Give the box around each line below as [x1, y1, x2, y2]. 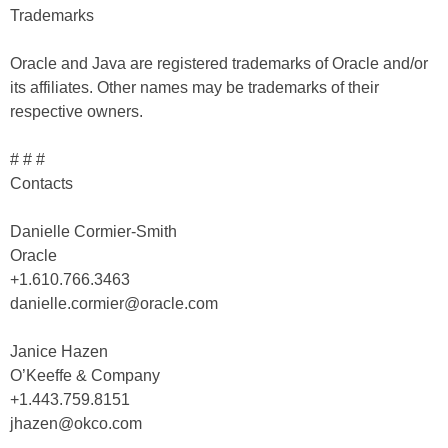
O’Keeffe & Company [10, 367, 160, 384]
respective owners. [10, 103, 143, 120]
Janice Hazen [10, 343, 108, 360]
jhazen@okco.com [10, 415, 142, 432]
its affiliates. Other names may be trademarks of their [10, 79, 379, 96]
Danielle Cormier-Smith [10, 223, 177, 240]
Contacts [10, 175, 73, 192]
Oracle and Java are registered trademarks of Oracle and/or [10, 55, 428, 72]
